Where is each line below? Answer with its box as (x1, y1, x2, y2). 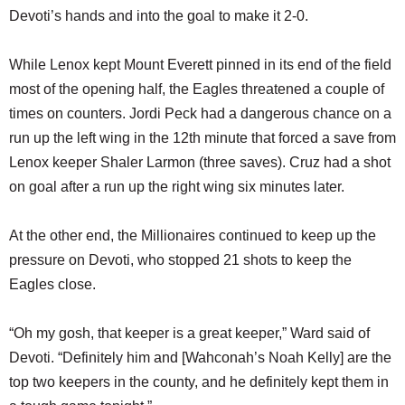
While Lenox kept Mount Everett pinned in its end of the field (9, 57, 391, 72)
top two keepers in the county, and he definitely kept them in (9, 374, 389, 390)
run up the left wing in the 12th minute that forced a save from (9, 130, 396, 146)
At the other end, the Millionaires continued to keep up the (9, 228, 376, 243)
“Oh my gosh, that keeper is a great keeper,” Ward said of (9, 325, 370, 341)
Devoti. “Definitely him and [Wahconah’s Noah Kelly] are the (9, 350, 391, 365)
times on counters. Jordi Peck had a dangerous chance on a (9, 106, 391, 121)
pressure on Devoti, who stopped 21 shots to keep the (9, 252, 352, 268)
